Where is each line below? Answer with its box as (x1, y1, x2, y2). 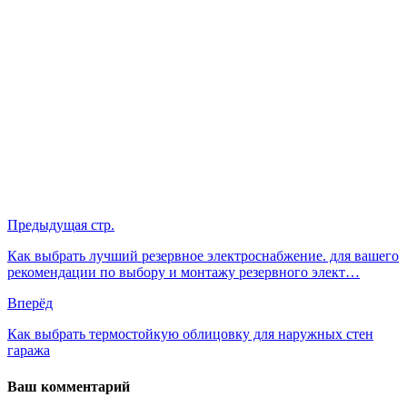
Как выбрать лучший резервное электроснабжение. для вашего (7, 248, 399, 264)
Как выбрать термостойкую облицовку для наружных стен (7, 326, 373, 342)
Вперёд (7, 295, 53, 312)
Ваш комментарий (7, 378, 130, 394)
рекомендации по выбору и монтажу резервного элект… (7, 264, 360, 281)
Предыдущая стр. (7, 217, 114, 233)
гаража (7, 342, 50, 359)
